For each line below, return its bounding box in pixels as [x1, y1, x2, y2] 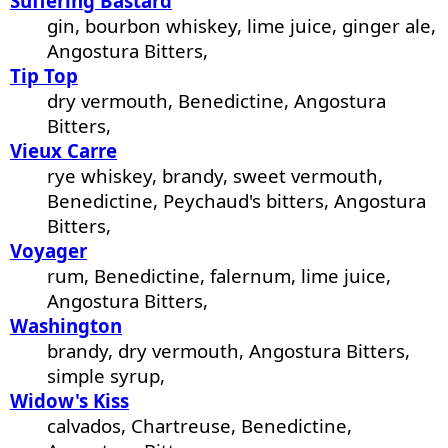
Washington [10, 313, 122, 339]
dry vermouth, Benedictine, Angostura [47, 88, 387, 114]
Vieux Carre [10, 138, 117, 164]
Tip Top [10, 63, 78, 89]
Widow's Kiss [10, 388, 129, 414]
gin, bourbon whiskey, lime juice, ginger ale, [47, 13, 437, 39]
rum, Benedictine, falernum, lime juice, [47, 263, 392, 289]
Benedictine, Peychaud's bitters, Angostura [47, 188, 427, 214]
